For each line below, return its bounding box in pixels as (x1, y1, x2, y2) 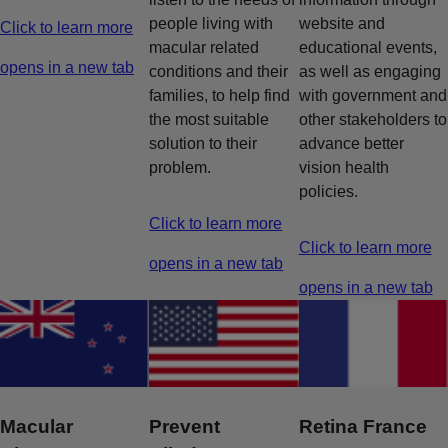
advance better (298, 135, 404, 153)
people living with (149, 15, 274, 33)
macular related (149, 39, 260, 57)
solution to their (149, 135, 258, 153)
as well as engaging (298, 63, 441, 81)
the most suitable (149, 111, 270, 129)
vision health (298, 159, 389, 177)
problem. (149, 159, 212, 177)
